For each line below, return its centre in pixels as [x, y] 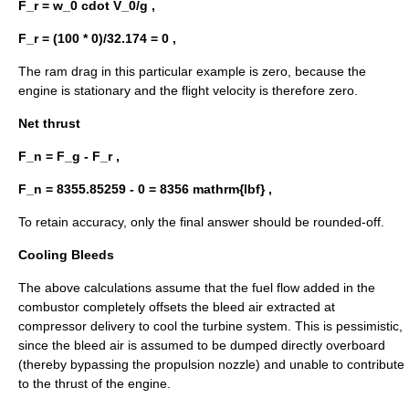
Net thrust [49, 124]
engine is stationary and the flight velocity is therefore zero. [188, 91]
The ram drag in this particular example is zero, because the [192, 72]
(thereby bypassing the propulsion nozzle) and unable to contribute [211, 365]
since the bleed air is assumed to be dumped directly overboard [202, 346]
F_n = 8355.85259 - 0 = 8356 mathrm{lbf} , [145, 189]
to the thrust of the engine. [94, 384]
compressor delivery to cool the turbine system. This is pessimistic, [210, 326]
